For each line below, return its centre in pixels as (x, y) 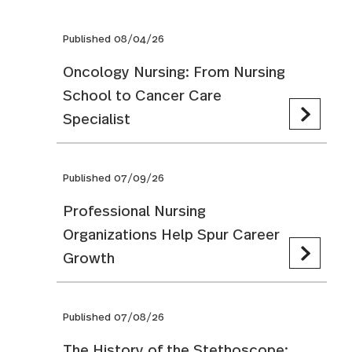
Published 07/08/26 (114, 317)
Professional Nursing (134, 210)
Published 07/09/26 (114, 178)
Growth (89, 257)
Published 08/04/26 (114, 38)
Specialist (97, 118)
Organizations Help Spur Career (171, 234)
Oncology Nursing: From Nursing (174, 71)
